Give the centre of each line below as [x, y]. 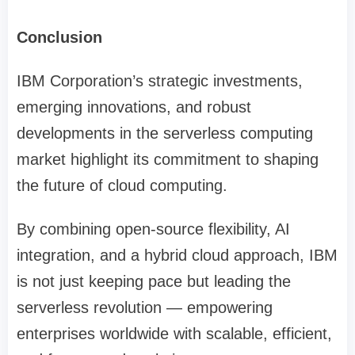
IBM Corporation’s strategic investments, [160, 81]
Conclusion [59, 38]
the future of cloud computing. [122, 186]
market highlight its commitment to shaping [168, 160]
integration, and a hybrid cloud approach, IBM [177, 256]
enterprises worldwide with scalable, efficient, [174, 334]
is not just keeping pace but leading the [154, 282]
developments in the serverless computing [165, 134]
